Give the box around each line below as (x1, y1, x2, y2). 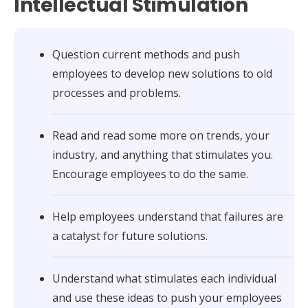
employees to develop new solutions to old (52, 65, 272, 81)
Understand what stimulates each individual (52, 270, 276, 286)
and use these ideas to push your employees (52, 289, 282, 305)
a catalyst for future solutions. (52, 228, 208, 243)
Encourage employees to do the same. (52, 166, 248, 181)
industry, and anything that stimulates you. (52, 146, 273, 162)
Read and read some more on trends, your (52, 127, 269, 143)
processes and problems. (52, 85, 181, 100)
